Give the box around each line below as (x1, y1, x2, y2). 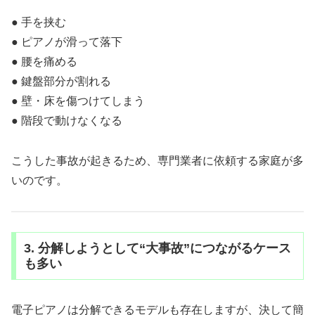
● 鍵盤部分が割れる (11, 75, 111, 88)
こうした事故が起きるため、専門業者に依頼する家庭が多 (11, 154, 304, 167)
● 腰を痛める (11, 56, 77, 68)
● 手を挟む (11, 16, 66, 29)
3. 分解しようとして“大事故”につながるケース (23, 241, 291, 256)
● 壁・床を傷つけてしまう (11, 95, 145, 108)
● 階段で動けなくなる (11, 115, 122, 127)
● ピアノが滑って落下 (11, 36, 122, 49)
